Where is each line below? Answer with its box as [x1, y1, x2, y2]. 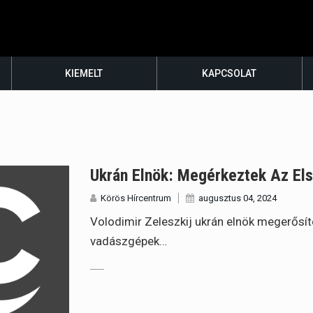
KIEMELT [65, 68, 103, 79]
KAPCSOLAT [202, 68, 257, 79]
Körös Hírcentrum [101, 193, 172, 203]
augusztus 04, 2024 [198, 193, 277, 203]
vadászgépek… [90, 234, 168, 248]
